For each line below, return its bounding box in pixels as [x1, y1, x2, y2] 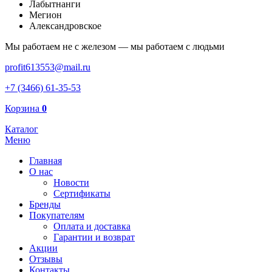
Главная [29, 155, 62, 166]
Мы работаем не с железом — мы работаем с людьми [5, 41, 225, 52]
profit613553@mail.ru [5, 62, 90, 72]
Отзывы [29, 254, 63, 264]
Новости [53, 177, 89, 188]
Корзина [5, 103, 42, 114]
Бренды [29, 199, 61, 209]
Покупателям [29, 210, 84, 220]
